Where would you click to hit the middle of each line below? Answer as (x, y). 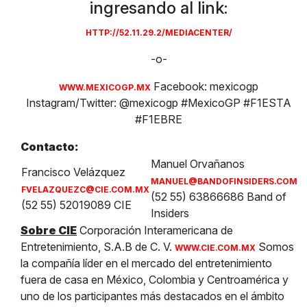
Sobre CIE (49, 230)
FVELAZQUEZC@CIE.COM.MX (85, 189)
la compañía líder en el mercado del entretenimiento (146, 263)
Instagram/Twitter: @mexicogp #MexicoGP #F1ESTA (159, 103)
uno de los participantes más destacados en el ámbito (152, 296)
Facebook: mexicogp (205, 86)
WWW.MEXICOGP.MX (105, 87)
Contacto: (49, 147)
